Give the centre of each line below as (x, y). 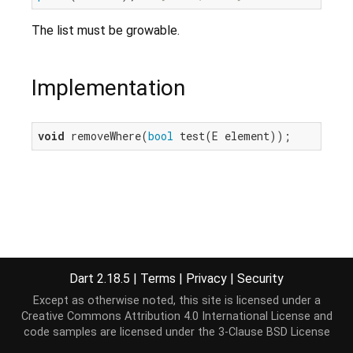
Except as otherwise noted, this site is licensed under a (176, 301)
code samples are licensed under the (121, 332)
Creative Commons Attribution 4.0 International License (165, 316)
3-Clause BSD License (274, 332)
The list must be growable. (106, 31)
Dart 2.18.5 (101, 278)
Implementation (108, 88)
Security (260, 278)
